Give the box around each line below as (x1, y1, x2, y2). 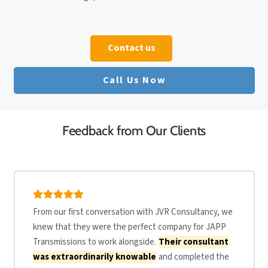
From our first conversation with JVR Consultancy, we (32, 206, 233, 219)
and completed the (157, 251, 230, 264)
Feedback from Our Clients (62, 123, 206, 139)
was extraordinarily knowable (32, 251, 156, 264)
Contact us (107, 41, 156, 55)
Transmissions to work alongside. (32, 236, 158, 249)
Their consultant (159, 236, 229, 249)
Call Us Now (102, 73, 166, 87)
